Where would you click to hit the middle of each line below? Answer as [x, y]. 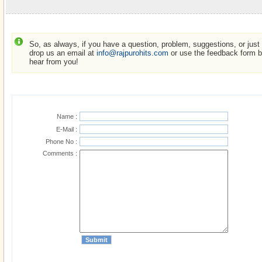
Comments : [60, 154]
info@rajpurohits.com [132, 53]
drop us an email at [63, 53]
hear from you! [54, 62]
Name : [67, 117]
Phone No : [61, 142]
